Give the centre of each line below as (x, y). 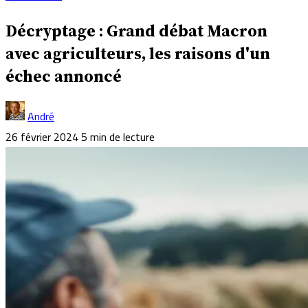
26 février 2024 (42, 136)
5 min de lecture (118, 136)
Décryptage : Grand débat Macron (136, 30)
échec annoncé (64, 76)
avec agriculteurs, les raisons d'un (138, 53)
